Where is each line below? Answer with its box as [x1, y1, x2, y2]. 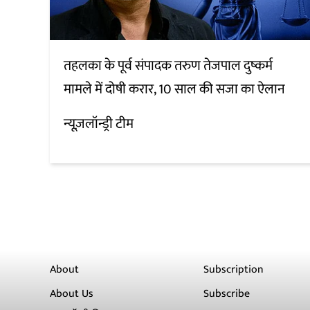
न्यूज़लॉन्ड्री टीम [64, 112, 134, 136]
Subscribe [203, 284, 250, 304]
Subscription [203, 260, 264, 280]
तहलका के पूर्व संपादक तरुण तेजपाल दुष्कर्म [64, 54, 273, 78]
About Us [50, 284, 93, 304]
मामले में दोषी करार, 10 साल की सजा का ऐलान [64, 77, 285, 102]
